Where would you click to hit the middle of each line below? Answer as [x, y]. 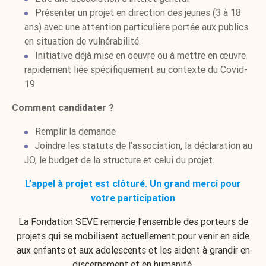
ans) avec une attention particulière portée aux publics [136, 27]
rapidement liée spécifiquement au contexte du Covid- [136, 70]
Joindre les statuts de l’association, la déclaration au [143, 146]
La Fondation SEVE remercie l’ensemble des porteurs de [133, 222]
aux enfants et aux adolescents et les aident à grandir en [133, 250]
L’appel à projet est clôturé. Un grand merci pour [133, 184]
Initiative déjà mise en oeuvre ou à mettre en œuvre [140, 56]
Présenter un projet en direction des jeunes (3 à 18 [138, 13]
